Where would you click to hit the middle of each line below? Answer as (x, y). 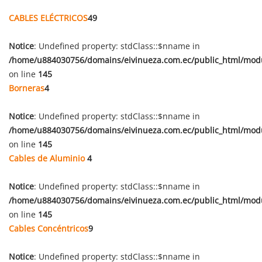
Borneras (27, 88)
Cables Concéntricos (49, 228)
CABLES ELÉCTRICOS (48, 18)
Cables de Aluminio (48, 158)
